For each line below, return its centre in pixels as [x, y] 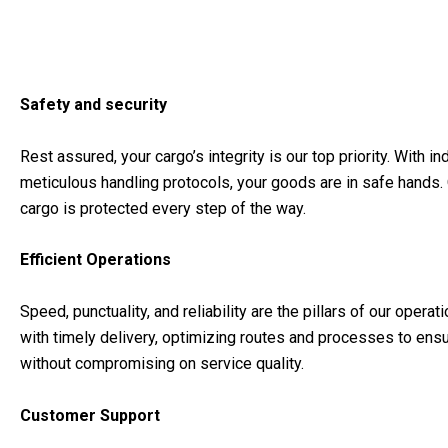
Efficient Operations [95, 260]
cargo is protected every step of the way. [163, 208]
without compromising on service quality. [162, 364]
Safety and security [93, 105]
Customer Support [90, 415]
